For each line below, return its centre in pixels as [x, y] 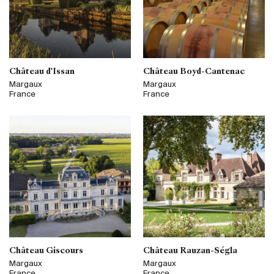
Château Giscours [46, 251]
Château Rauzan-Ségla [190, 251]
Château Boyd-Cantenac [194, 72]
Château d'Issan [42, 72]
